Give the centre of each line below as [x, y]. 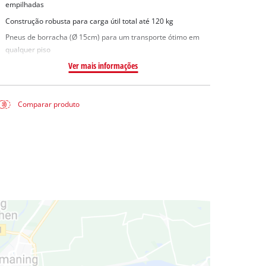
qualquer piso [28, 50]
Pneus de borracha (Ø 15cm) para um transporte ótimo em [102, 37]
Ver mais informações [103, 66]
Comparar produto [49, 104]
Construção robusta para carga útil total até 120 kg [89, 21]
